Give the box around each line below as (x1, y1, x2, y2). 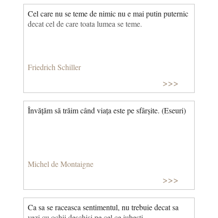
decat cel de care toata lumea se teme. (28, 18, 142, 29)
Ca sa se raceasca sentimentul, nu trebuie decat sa (28, 202, 179, 213)
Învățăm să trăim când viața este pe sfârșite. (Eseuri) (28, 105, 186, 116)
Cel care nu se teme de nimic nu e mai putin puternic (28, 8, 188, 18)
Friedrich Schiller (28, 61, 81, 72)
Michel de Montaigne (28, 158, 93, 169)
